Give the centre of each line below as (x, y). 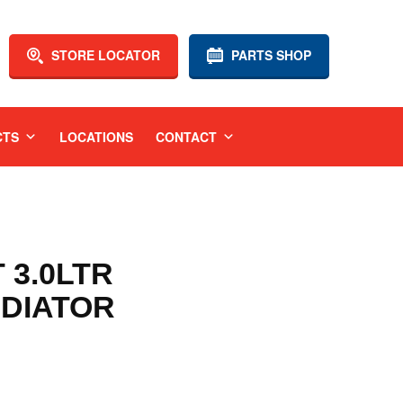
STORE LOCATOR (104, 55)
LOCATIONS (96, 137)
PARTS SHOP (269, 55)
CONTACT (186, 137)
